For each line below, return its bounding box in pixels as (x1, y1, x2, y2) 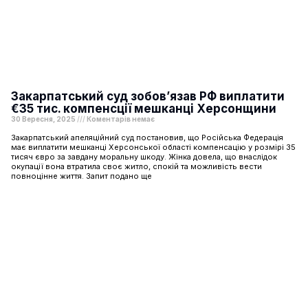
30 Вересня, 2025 (11, 114, 77, 123)
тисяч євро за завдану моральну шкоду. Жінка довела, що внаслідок (11, 151, 277, 162)
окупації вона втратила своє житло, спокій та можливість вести (11, 161, 262, 171)
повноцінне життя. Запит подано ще (11, 170, 152, 181)
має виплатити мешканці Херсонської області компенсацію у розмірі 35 (11, 142, 296, 152)
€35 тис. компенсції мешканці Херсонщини (11, 101, 276, 115)
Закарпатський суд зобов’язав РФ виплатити (11, 89, 285, 103)
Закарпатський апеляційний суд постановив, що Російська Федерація (11, 132, 283, 142)
